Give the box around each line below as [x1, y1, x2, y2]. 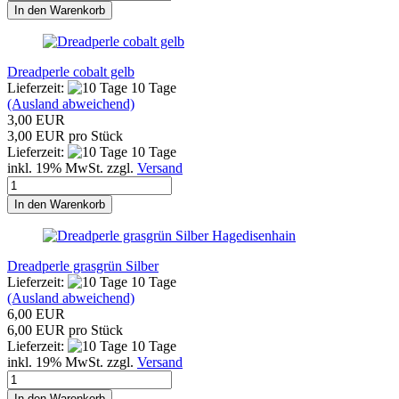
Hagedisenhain [212, 227, 296, 243]
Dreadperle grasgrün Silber [7, 257, 159, 273]
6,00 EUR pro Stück [7, 322, 123, 338]
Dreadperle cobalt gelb [7, 63, 134, 79]
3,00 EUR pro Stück [7, 127, 123, 143]
